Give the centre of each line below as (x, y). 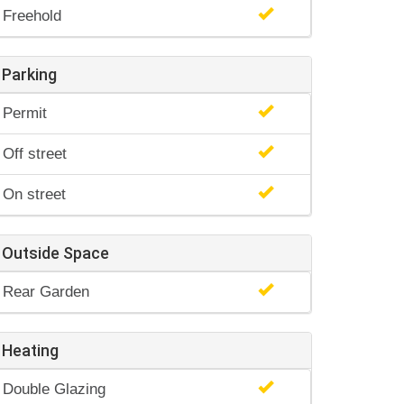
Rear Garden (46, 292)
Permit (25, 113)
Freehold (32, 16)
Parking (29, 74)
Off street (35, 154)
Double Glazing (54, 389)
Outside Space (55, 253)
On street (34, 194)
